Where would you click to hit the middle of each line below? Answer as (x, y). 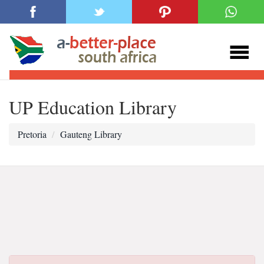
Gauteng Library (91, 134)
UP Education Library (93, 107)
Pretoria (32, 134)
